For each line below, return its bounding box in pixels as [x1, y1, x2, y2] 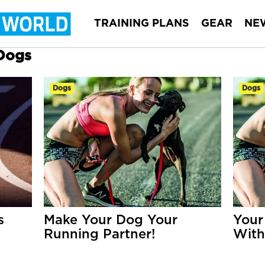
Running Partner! [43, 228, 156, 241]
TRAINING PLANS [94, 18, 189, 29]
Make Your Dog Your [43, 214, 177, 227]
